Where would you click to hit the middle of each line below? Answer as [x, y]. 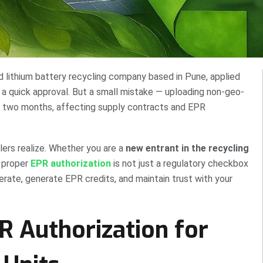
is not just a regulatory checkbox [180, 164]
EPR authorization [71, 164]
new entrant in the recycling [187, 149]
